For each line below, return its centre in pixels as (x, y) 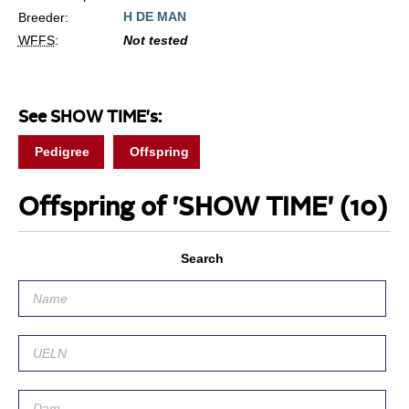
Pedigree (62, 151)
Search (202, 258)
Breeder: (43, 17)
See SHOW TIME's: (89, 117)
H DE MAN (154, 16)
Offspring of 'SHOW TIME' (178, 209)
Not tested (155, 40)
